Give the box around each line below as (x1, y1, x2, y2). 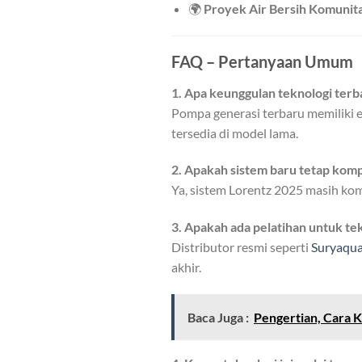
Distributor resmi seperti (171, 239, 311, 255)
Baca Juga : (187, 309, 249, 325)
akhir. (171, 259, 201, 276)
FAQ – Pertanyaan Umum (171, 51, 353, 71)
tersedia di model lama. (171, 124, 298, 141)
